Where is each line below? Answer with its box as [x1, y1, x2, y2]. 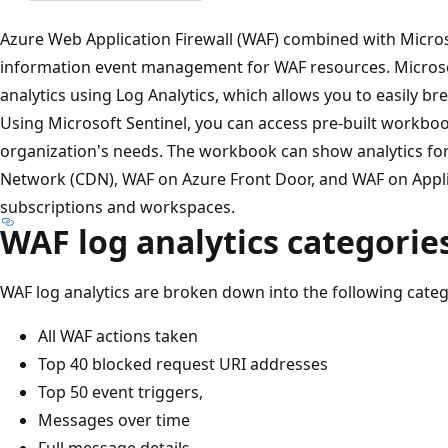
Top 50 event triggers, [38, 380, 203, 403]
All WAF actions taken [38, 324, 198, 347]
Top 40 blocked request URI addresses [38, 352, 328, 375]
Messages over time [38, 408, 190, 431]
